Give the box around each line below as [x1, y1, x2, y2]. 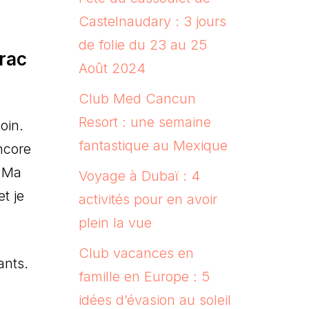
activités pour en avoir [78, 190, 217, 208]
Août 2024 [78, 59, 146, 77]
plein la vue [78, 214, 152, 231]
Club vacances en [78, 244, 194, 261]
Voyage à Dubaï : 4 [78, 167, 200, 184]
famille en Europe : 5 [78, 268, 210, 285]
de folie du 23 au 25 [78, 36, 207, 53]
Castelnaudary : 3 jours [78, 12, 226, 30]
